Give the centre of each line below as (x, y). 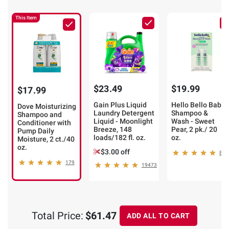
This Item (26, 18)
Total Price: (58, 216)
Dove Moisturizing (47, 107)
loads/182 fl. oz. (120, 138)
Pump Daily (36, 131)
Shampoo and (40, 115)
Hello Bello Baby (198, 105)
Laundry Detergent (124, 113)
